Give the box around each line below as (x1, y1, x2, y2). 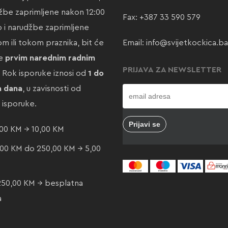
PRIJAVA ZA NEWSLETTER (122, 66, 221, 74)
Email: (122, 39, 146, 47)
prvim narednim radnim (5, 54, 95, 62)
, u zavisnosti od (22, 84, 81, 93)
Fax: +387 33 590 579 (122, 13, 201, 21)
